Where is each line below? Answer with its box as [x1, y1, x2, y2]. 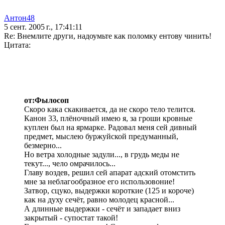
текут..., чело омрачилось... [24, 159, 116, 168]
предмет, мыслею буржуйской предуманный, [24, 132, 178, 141]
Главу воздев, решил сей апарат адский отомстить [24, 168, 195, 177]
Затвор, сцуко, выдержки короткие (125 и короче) [24, 186, 194, 195]
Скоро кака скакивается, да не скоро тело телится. [24, 105, 195, 114]
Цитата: [4, 41, 31, 50]
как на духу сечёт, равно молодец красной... [24, 195, 174, 204]
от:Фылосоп [24, 96, 69, 105]
